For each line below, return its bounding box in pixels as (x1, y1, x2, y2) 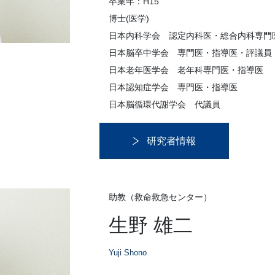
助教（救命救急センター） (109, 192, 212, 203)
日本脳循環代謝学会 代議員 (109, 99, 220, 110)
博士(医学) (109, 14, 149, 24)
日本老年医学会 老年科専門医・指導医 (109, 65, 263, 76)
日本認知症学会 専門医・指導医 (109, 82, 238, 93)
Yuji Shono (109, 248, 147, 258)
